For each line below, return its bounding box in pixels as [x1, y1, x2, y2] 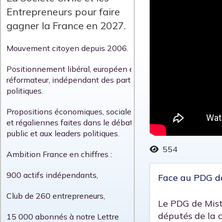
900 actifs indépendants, [6, 170, 98, 180]
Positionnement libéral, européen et [6, 64, 137, 74]
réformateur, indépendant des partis [6, 75, 137, 85]
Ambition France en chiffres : [6, 149, 112, 160]
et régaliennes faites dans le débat [6, 117, 133, 128]
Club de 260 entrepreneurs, [6, 191, 105, 201]
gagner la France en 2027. [6, 19, 126, 32]
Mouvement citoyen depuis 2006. [6, 43, 128, 54]
